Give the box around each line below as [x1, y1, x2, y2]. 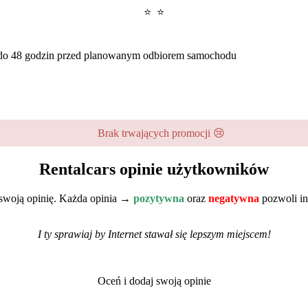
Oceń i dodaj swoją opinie [97, 275, 211, 287]
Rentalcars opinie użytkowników [39, 160, 269, 179]
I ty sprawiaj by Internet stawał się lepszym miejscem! [37, 228, 271, 241]
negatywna [208, 192, 259, 205]
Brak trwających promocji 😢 [97, 127, 225, 140]
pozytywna [133, 192, 184, 205]
